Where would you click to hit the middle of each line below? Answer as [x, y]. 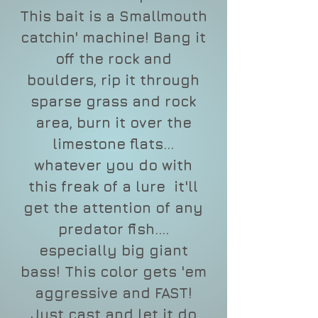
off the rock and [113, 58]
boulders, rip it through [113, 79]
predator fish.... [113, 229]
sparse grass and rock [113, 101]
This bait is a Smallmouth [113, 16]
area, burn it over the [113, 122]
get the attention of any [113, 207]
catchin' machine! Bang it [113, 37]
